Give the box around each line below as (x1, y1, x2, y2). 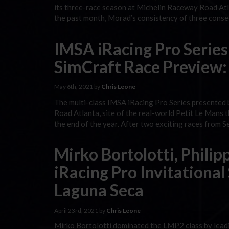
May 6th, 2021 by (54, 83, 101, 90)
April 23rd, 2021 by (54, 206, 106, 214)
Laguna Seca (54, 180, 144, 200)
